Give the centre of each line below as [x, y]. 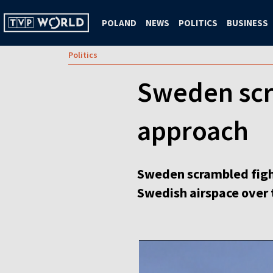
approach [193, 130]
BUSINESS [247, 23]
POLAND [119, 23]
